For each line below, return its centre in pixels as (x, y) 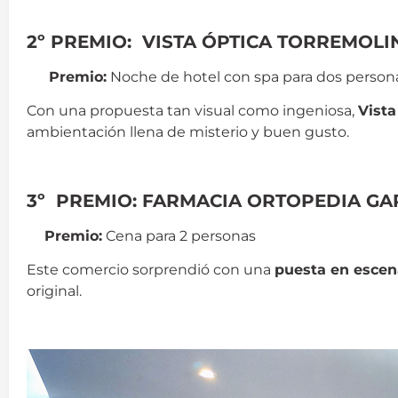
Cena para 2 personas (179, 235)
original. (54, 291)
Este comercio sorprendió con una (151, 270)
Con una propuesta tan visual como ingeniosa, (192, 111)
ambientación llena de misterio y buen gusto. (188, 132)
